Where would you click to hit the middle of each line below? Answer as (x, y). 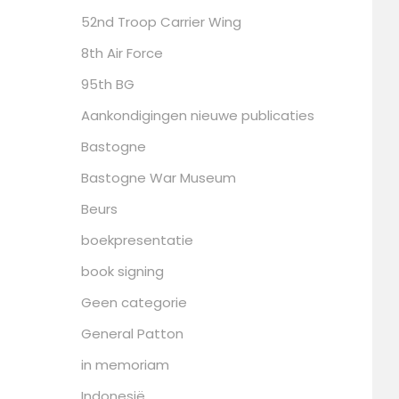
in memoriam (125, 364)
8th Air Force (122, 53)
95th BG (108, 84)
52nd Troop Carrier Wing (161, 21)
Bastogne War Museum (159, 177)
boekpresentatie (137, 240)
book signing (122, 271)
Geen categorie (134, 302)
